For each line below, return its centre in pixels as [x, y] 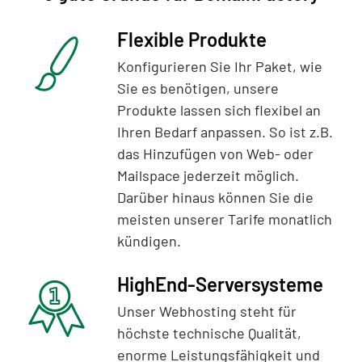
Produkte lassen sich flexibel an [219, 110]
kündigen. [149, 241]
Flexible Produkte [192, 39]
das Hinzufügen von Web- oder [215, 154]
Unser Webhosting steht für [207, 311]
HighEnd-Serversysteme [220, 284]
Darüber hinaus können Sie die [215, 197]
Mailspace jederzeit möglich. [208, 175]
